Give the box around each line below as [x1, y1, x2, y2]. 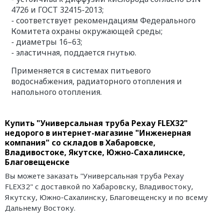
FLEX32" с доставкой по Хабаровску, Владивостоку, [5, 182, 193, 192]
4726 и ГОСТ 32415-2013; [11, 4, 104, 16]
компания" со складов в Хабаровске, [5, 137, 156, 148]
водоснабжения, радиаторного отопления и [11, 76, 182, 87]
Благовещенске [5, 156, 70, 167]
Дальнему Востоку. [5, 203, 75, 213]
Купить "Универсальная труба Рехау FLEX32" [5, 117, 188, 128]
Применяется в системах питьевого [11, 65, 151, 76]
